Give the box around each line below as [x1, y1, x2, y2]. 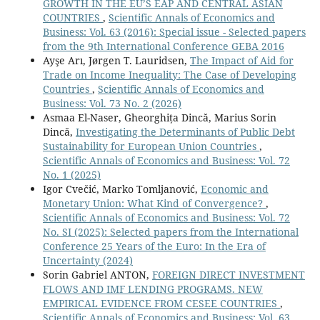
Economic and [200, 181, 269, 196]
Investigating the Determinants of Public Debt [75, 124, 295, 139]
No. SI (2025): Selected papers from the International [42, 224, 299, 239]
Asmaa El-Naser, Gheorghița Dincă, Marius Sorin [42, 110, 276, 124]
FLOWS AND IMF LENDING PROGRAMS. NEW [42, 281, 263, 296]
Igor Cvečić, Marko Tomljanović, [42, 181, 201, 196]
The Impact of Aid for [189, 53, 294, 67]
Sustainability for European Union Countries [42, 139, 259, 153]
